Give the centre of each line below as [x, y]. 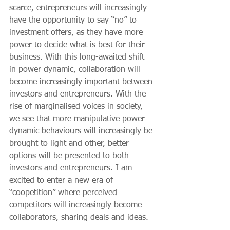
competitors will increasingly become [77, 205]
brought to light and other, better [70, 143]
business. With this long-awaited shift [78, 57]
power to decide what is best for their [78, 45]
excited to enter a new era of [62, 180]
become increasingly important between [82, 82]
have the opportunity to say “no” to [74, 20]
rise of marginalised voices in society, [77, 107]
